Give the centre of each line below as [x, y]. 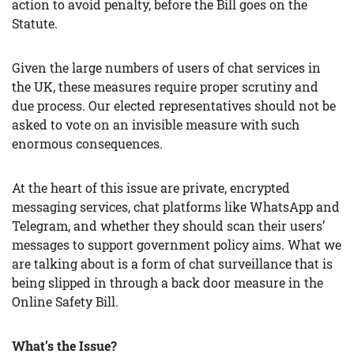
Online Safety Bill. [65, 301]
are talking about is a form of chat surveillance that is [172, 264]
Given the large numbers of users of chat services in [166, 68]
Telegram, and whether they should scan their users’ [168, 226]
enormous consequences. [87, 143]
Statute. [35, 23]
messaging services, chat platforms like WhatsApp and [176, 207]
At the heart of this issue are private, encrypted [151, 188]
